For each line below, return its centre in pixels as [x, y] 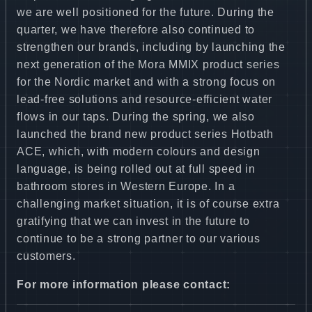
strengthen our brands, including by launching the [151, 47]
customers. [46, 256]
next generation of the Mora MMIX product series [148, 64]
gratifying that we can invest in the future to [133, 221]
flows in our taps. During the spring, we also [136, 116]
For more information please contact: [124, 284]
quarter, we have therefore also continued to [136, 29]
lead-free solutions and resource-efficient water [145, 99]
